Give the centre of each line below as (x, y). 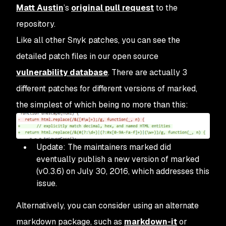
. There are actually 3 (148, 73)
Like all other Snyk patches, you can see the (98, 40)
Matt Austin (40, 8)
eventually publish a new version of (103, 159)
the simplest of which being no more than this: (102, 105)
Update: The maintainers (83, 147)
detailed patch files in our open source (87, 56)
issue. (47, 184)
